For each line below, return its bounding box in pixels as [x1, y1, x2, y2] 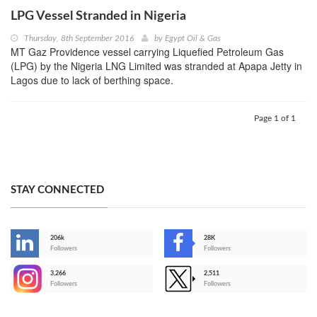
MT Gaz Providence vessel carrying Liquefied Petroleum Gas [11, 45, 284, 59]
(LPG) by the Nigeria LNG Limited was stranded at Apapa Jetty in [11, 59, 302, 74]
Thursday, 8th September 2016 [24, 34, 134, 43]
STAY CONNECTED [11, 185, 104, 196]
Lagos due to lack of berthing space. [11, 73, 173, 88]
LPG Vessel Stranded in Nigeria [11, 10, 186, 23]
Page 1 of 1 [254, 114, 296, 123]
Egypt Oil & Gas [165, 34, 221, 43]
